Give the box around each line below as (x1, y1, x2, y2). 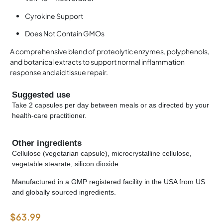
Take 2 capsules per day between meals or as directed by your (12, 101, 209, 110)
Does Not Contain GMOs (25, 29, 105, 38)
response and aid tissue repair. (10, 68, 108, 77)
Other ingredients (12, 138, 82, 148)
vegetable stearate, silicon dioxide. (12, 160, 120, 168)
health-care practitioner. (12, 111, 87, 120)
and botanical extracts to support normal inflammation (10, 57, 185, 67)
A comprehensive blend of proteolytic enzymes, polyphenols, (10, 47, 210, 56)
